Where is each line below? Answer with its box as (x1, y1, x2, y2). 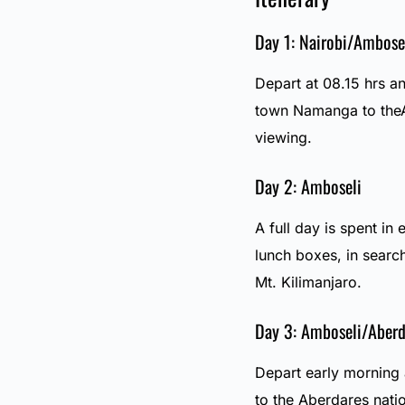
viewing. (254, 128, 312, 147)
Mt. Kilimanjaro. (254, 273, 362, 292)
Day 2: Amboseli (254, 173, 362, 201)
